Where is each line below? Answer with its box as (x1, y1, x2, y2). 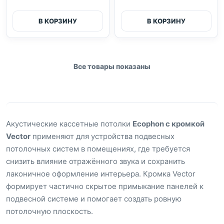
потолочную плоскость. (6, 206, 93, 216)
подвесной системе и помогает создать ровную (6, 194, 181, 203)
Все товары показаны (73, 62, 150, 70)
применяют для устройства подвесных (30, 131, 174, 141)
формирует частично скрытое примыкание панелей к (6, 181, 203, 191)
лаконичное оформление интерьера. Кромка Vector (6, 169, 195, 178)
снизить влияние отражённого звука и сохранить (6, 156, 185, 166)
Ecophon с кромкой (132, 119, 204, 128)
